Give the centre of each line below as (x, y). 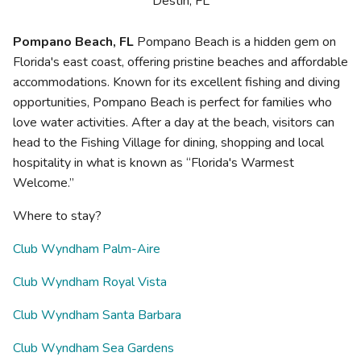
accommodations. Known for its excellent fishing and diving (176, 83)
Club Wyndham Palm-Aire (87, 249)
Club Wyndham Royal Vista (90, 282)
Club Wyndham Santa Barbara (97, 315)
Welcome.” (44, 183)
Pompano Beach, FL (73, 42)
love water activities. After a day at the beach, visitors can (174, 123)
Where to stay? (57, 216)
